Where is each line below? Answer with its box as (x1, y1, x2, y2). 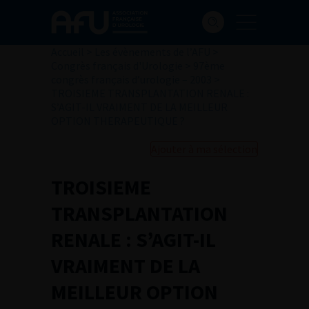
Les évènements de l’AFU (94, 45, 210, 59)
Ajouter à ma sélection (151, 142, 257, 156)
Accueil (51, 45, 84, 59)
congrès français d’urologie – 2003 (51, 72, 212, 86)
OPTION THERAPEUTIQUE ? (51, 114, 185, 128)
